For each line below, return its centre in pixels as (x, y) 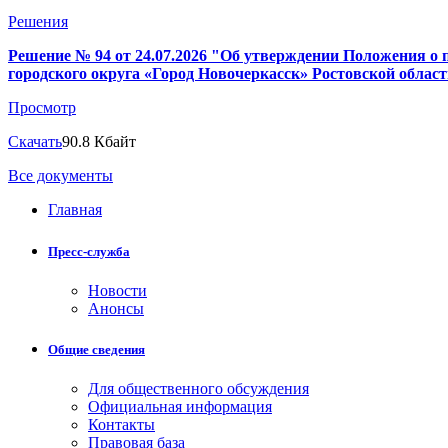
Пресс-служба (89, 251)
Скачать (35, 142)
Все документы (60, 176)
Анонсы (116, 308)
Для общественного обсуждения (198, 389)
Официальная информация (180, 407)
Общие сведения (96, 349)
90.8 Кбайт (99, 142)
